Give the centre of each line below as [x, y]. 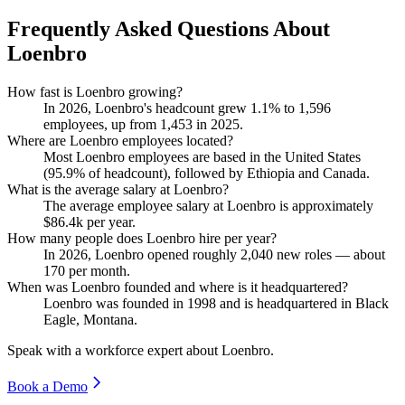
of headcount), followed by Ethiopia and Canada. [227, 173]
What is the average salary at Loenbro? [118, 189]
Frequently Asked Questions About [169, 28]
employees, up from [102, 124]
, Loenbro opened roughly [164, 254]
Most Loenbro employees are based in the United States [202, 156]
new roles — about [329, 254]
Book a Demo [47, 386]
